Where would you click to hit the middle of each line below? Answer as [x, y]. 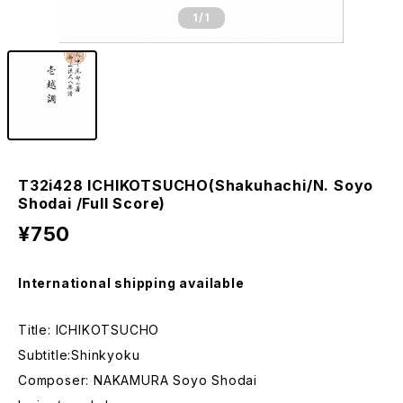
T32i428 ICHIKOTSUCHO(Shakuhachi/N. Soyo [196, 185]
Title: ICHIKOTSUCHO [89, 330]
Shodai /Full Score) [92, 203]
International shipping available [131, 283]
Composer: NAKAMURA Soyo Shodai [138, 380]
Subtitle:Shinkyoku [79, 355]
